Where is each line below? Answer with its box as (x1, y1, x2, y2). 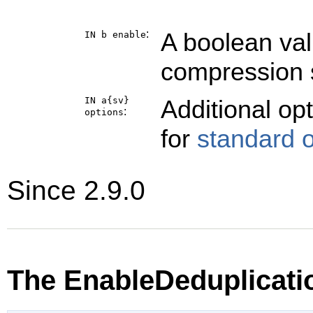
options (85, 106, 124, 117)
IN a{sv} (85, 94, 129, 105)
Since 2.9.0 (7, 175, 145, 205)
